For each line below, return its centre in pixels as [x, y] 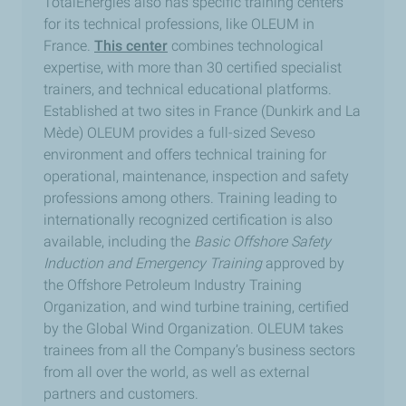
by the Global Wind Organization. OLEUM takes [193, 329]
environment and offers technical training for [185, 155]
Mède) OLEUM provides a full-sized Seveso [179, 133]
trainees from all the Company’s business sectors [199, 351]
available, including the [119, 242]
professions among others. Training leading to [190, 198]
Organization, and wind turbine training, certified [196, 307]
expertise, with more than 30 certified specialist [193, 68]
